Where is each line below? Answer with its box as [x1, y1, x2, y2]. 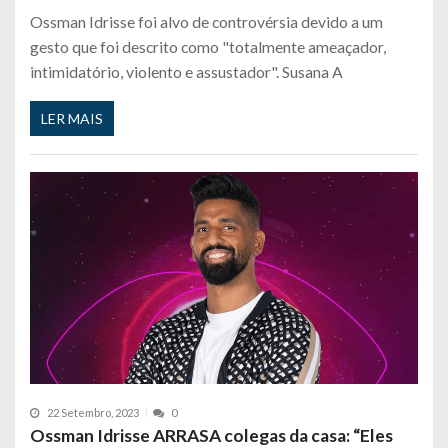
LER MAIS [41, 110, 103, 128]
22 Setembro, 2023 [47, 406, 139, 420]
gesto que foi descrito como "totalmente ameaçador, [30, 36, 386, 56]
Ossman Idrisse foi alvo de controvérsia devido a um [30, 11, 383, 31]
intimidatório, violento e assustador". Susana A [30, 61, 343, 81]
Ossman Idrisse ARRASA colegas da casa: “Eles [30, 425, 393, 446]
